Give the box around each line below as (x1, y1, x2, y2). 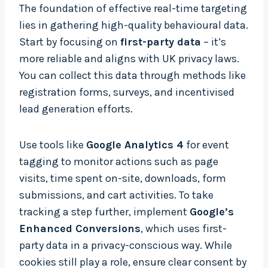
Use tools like (19, 138, 86, 152)
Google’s (190, 205, 234, 219)
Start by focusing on (19, 35, 120, 49)
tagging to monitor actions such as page (19, 155, 218, 169)
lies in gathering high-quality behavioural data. (19, 19, 248, 32)
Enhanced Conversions (19, 222, 141, 236)
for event (184, 138, 229, 152)
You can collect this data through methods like (19, 69, 246, 83)
